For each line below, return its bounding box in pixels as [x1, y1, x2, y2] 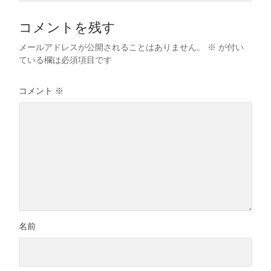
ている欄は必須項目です [19, 55, 113, 65]
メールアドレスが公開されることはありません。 [19, 42, 206, 53]
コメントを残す [19, 20, 116, 36]
